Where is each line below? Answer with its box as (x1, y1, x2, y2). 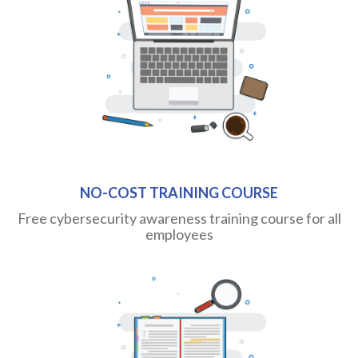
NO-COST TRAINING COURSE (80, 184, 278, 202)
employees (145, 225, 213, 244)
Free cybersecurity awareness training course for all (17, 209, 341, 228)
